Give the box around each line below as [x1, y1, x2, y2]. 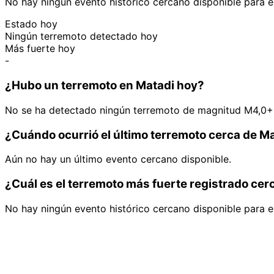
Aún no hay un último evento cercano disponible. [5, 153, 231, 166]
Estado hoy [5, 18, 57, 31]
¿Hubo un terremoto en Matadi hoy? [5, 78, 204, 93]
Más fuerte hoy [5, 42, 75, 55]
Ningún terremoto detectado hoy [5, 30, 158, 43]
